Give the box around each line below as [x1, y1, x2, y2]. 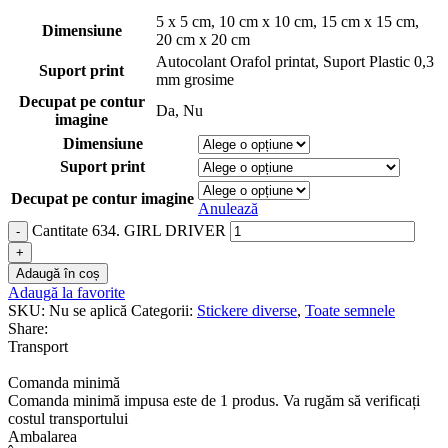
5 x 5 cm [156, 12, 211, 30]
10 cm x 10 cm [219, 12, 313, 30]
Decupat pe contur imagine [11, 189, 194, 207]
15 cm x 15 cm [321, 12, 415, 30]
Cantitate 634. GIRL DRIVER [32, 221, 226, 239]
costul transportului [8, 409, 128, 427]
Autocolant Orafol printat [156, 52, 315, 70]
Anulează [198, 199, 258, 217]
